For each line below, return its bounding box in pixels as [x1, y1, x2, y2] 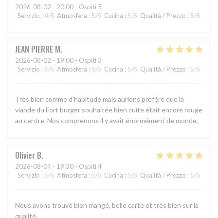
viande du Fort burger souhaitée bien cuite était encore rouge [15, 105, 202, 114]
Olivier [15, 149, 35, 161]
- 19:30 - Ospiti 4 [51, 162, 102, 170]
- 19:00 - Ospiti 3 [51, 56, 102, 64]
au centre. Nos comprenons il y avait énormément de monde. [15, 116, 198, 125]
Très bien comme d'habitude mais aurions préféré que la [15, 94, 184, 103]
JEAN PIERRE [15, 43, 53, 55]
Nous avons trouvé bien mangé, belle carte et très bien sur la [15, 200, 199, 209]
